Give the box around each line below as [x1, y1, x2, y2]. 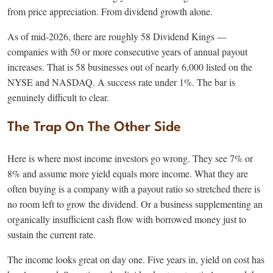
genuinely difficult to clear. [7, 91, 109, 104]
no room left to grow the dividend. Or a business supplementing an [7, 197, 263, 211]
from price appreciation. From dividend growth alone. [7, 5, 213, 18]
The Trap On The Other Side [7, 121, 181, 135]
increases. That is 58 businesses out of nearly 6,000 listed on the [7, 60, 252, 74]
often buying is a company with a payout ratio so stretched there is [7, 182, 260, 196]
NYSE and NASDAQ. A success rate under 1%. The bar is [7, 76, 235, 89]
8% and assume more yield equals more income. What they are [7, 167, 248, 180]
